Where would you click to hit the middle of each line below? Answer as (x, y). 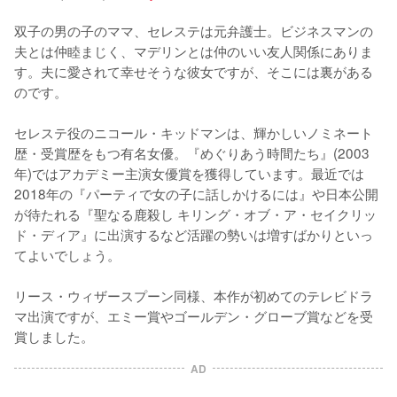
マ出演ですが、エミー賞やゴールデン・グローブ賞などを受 (194, 315)
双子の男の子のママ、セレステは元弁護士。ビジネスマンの (194, 30)
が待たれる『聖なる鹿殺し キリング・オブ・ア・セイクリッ (195, 213)
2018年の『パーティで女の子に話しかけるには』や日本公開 (196, 193)
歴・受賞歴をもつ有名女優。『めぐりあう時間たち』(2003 (192, 152)
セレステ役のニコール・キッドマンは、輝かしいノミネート (194, 132)
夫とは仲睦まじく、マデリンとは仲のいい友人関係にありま (194, 50)
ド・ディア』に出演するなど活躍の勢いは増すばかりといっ (194, 234)
